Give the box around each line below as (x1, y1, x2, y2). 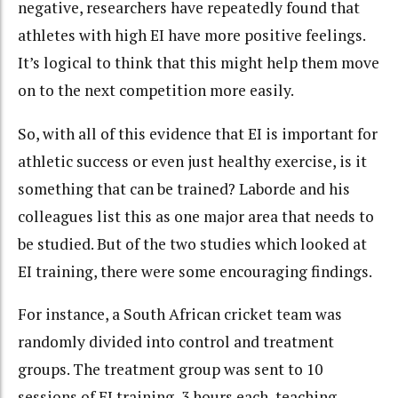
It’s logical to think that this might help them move (18, 52, 379, 74)
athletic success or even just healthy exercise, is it (18, 150, 367, 171)
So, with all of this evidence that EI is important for (18, 123, 378, 144)
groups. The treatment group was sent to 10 (18, 359, 322, 380)
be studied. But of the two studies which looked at (18, 233, 367, 254)
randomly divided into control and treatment (18, 331, 334, 353)
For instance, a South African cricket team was (18, 304, 342, 325)
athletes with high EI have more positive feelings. (18, 25, 365, 46)
